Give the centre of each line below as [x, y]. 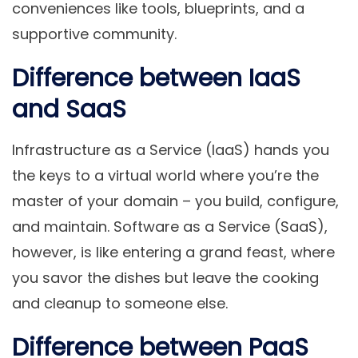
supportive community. [94, 34]
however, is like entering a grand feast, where [173, 253]
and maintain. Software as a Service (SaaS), [170, 227]
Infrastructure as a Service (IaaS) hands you [171, 150]
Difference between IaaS [156, 79]
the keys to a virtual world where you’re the [165, 176]
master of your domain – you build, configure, [175, 201]
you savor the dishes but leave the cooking [165, 278]
